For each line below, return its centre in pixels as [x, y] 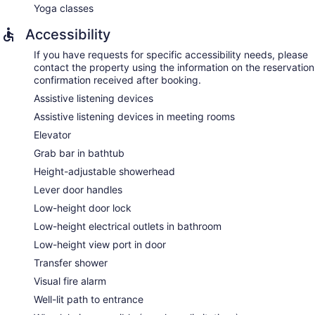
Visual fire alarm [70, 281]
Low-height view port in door [100, 245]
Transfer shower [71, 263]
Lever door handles [78, 190]
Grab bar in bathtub [79, 153]
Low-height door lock [83, 208]
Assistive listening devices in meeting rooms [134, 117]
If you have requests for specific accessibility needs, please [171, 55]
